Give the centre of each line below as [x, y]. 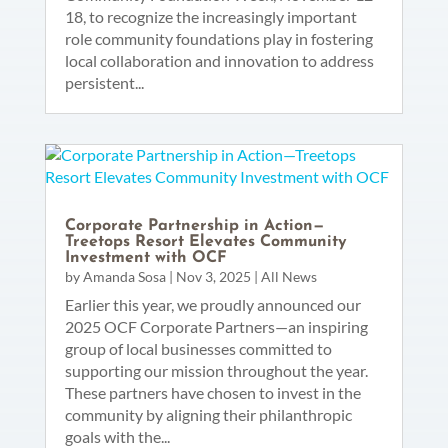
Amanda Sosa [124, 276]
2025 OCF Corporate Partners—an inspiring [216, 326]
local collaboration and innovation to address [219, 60]
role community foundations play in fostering [218, 38]
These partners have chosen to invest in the [212, 392]
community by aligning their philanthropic [208, 414]
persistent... [104, 82]
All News [288, 276]
